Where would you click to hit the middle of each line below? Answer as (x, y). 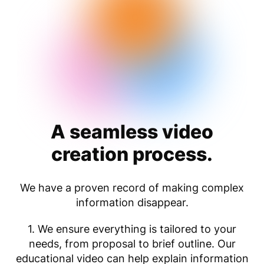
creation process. (132, 154)
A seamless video (132, 131)
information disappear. (132, 202)
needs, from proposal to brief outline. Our (132, 243)
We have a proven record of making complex (132, 187)
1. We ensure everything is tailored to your (132, 229)
